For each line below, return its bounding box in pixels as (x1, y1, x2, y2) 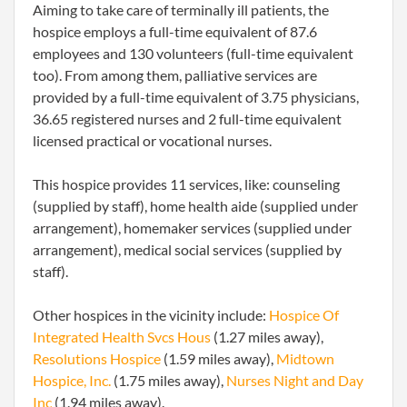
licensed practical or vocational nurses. (33, 132, 272, 149)
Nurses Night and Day (226, 372, 363, 389)
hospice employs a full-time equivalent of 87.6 (33, 23, 317, 40)
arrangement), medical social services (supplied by (33, 241, 342, 258)
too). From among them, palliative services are (33, 66, 317, 84)
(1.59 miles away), (161, 350, 276, 367)
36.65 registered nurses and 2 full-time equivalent (33, 110, 342, 127)
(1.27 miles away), (211, 328, 323, 345)
